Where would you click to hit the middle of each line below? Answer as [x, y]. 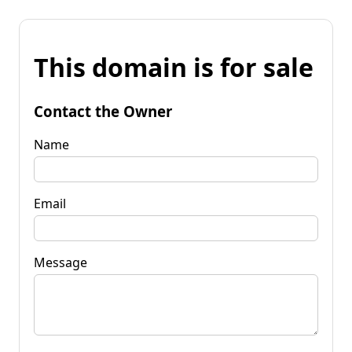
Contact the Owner [103, 111]
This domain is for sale [174, 68]
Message [60, 262]
